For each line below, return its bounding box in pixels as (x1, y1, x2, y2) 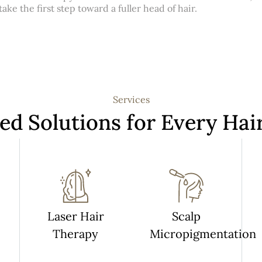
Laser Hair (47, 209, 104, 224)
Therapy (53, 226, 98, 242)
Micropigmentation (150, 226, 256, 242)
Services (112, 94, 150, 106)
